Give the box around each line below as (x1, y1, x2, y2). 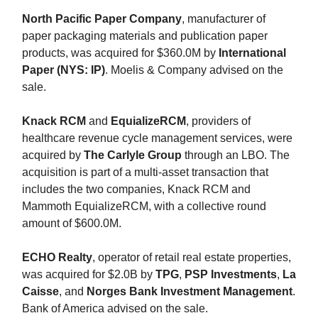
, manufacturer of (182, 12, 265, 25)
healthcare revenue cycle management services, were (22, 131, 292, 144)
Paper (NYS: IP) (22, 63, 105, 76)
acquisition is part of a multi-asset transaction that (22, 165, 268, 178)
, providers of (186, 114, 251, 127)
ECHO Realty (22, 251, 92, 263)
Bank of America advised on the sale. (22, 302, 208, 314)
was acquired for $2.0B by (22, 268, 155, 280)
